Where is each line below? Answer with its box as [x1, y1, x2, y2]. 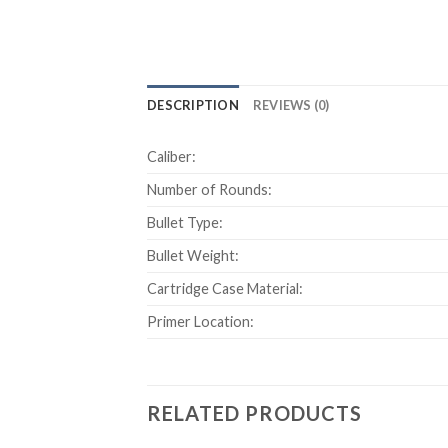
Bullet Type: [147, 214, 223, 232]
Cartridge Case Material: [147, 280, 303, 298]
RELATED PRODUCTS [147, 401, 362, 426]
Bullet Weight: [147, 247, 239, 265]
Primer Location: [147, 313, 254, 331]
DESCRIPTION [147, 97, 239, 114]
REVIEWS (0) [252, 97, 330, 114]
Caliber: [147, 148, 196, 166]
